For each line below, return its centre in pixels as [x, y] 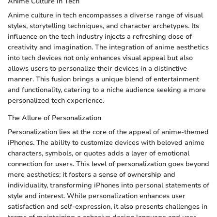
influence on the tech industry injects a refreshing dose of [100, 36]
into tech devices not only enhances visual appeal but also [100, 58]
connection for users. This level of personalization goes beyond [108, 164]
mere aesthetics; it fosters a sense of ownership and [92, 174]
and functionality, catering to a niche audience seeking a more [107, 90]
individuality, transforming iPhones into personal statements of [108, 185]
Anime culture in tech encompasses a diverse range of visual [105, 15]
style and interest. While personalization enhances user [97, 196]
